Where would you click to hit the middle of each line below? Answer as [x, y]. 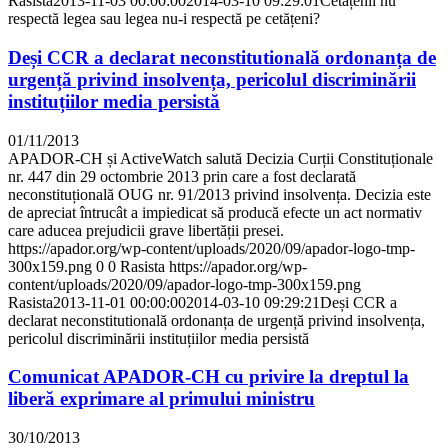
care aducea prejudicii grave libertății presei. [146, 230]
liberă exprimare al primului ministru [161, 399]
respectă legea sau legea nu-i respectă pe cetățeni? [164, 19]
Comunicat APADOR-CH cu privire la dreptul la [208, 377]
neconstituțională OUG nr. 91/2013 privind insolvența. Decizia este [219, 194]
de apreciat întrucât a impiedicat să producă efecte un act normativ [215, 212]
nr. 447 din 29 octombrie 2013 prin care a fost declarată [182, 176]
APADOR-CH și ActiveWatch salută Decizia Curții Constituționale [220, 158]
